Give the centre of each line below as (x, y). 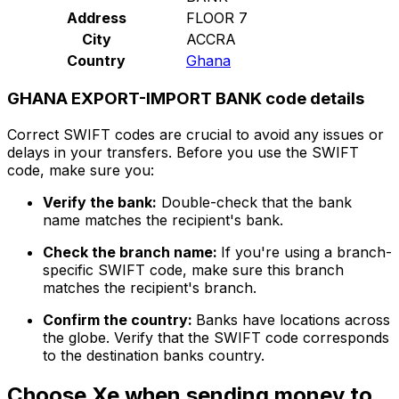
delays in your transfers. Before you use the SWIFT (183, 153)
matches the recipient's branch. (150, 288)
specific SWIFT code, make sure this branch (193, 270)
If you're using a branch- (306, 252)
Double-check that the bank (254, 203)
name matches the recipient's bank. (163, 220)
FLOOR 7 (217, 17)
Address (96, 17)
